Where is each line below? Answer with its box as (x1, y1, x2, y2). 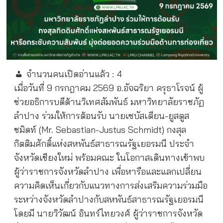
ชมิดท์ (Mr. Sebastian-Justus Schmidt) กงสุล (13, 124, 186, 135)
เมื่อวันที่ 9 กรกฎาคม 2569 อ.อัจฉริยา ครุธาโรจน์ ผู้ (13, 82, 203, 94)
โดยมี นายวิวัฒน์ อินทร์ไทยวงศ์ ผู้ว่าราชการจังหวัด (13, 208, 203, 219)
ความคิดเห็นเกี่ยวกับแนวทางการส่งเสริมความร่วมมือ (13, 180, 208, 191)
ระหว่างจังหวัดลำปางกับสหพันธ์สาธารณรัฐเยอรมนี (13, 194, 204, 205)
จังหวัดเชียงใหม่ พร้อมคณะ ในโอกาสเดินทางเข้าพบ (13, 152, 205, 163)
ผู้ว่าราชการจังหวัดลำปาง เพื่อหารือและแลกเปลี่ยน (13, 166, 202, 177)
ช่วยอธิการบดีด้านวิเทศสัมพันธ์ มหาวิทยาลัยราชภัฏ (13, 96, 204, 108)
